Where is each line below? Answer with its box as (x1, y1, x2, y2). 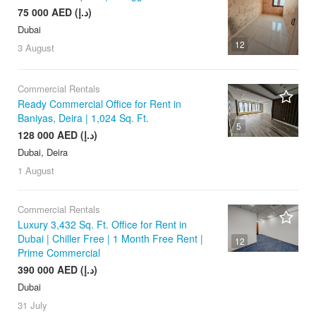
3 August (18, 41, 54, 55)
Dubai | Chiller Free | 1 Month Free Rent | (18, 231, 203, 246)
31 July (18, 298, 47, 312)
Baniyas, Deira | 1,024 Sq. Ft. (18, 111, 149, 126)
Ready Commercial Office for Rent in (18, 97, 181, 111)
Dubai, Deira (18, 145, 68, 159)
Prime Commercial (18, 245, 100, 260)
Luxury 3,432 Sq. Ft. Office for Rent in (18, 217, 187, 232)
